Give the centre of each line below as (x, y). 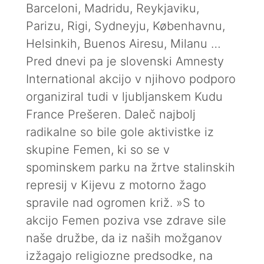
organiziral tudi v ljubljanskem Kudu (124, 97)
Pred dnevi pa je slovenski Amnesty (125, 61)
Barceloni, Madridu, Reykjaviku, (113, 8)
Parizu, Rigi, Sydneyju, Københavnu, (126, 26)
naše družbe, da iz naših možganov (124, 238)
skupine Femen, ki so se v (98, 150)
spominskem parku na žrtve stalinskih (131, 167)
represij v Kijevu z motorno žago (116, 185)
